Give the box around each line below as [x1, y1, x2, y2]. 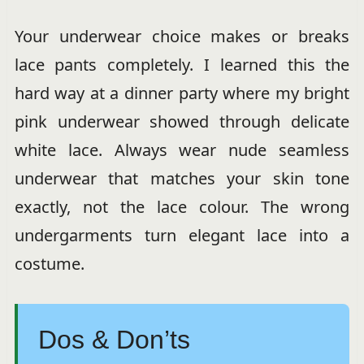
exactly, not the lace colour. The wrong [14, 195, 350, 218]
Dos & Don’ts [37, 324, 190, 354]
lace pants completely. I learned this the [14, 53, 350, 76]
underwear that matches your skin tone [14, 167, 350, 189]
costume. [14, 252, 84, 275]
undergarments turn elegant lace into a [14, 223, 350, 246]
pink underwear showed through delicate [14, 110, 350, 132]
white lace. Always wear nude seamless [14, 138, 350, 161]
